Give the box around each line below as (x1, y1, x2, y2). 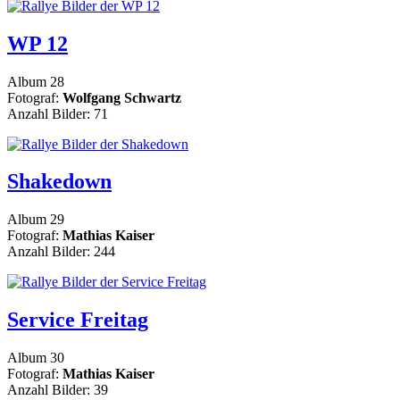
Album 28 (7, 73, 64, 89)
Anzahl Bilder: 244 (7, 244, 115, 260)
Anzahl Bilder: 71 (7, 105, 108, 121)
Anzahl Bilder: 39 (7, 382, 108, 398)
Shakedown (7, 170, 112, 194)
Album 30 (7, 350, 64, 366)
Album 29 (7, 212, 64, 228)
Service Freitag (7, 308, 148, 332)
